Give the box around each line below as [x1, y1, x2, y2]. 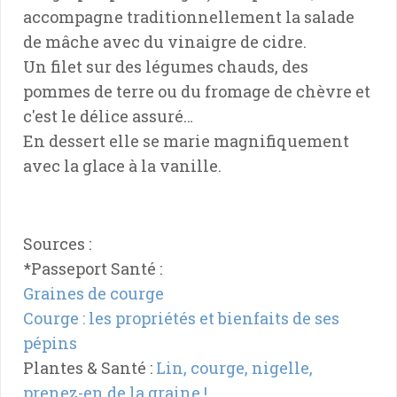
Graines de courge [23, 282, 164, 304]
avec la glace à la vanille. [23, 154, 222, 176]
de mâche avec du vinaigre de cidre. [23, 30, 307, 52]
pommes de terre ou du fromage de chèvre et [23, 80, 370, 102]
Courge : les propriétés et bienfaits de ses [23, 307, 339, 329]
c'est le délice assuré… [23, 105, 193, 127]
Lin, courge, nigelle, [156, 356, 313, 378]
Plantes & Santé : [23, 356, 156, 378]
